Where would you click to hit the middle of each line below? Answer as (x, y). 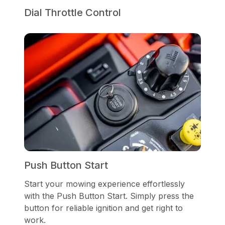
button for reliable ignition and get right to (103, 208)
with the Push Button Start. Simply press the (109, 196)
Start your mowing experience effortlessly (104, 184)
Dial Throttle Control (73, 13)
